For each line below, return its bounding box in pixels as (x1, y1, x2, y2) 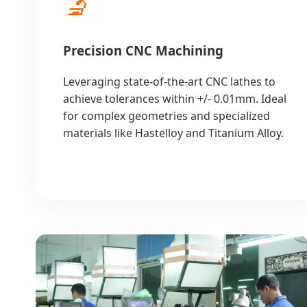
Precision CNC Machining (63, 42, 223, 60)
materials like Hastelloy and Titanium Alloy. (63, 125, 284, 140)
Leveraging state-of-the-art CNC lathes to (63, 73, 275, 89)
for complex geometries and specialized (63, 108, 270, 123)
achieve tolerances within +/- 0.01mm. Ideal (63, 90, 286, 106)
